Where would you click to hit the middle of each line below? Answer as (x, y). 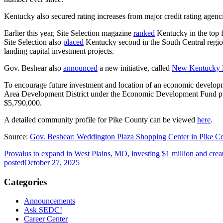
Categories (25, 182)
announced (80, 68)
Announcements (50, 201)
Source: (17, 136)
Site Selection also (34, 42)
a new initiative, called (135, 68)
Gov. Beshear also (34, 68)
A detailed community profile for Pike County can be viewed (101, 119)
